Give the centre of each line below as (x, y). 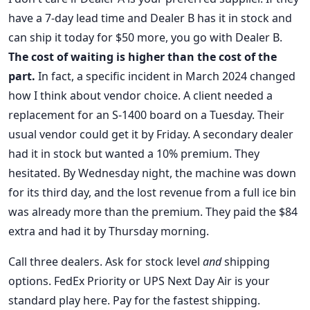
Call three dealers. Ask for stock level (106, 262)
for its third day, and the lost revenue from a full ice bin (152, 193)
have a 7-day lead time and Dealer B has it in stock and (150, 18)
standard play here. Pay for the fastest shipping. (134, 301)
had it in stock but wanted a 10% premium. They (134, 154)
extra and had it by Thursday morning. (109, 231)
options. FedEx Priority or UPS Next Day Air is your (139, 281)
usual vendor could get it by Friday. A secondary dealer (151, 135)
